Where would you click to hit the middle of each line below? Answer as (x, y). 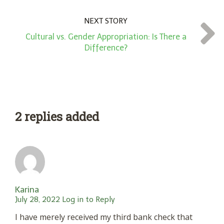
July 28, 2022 (37, 200)
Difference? (106, 48)
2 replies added (57, 117)
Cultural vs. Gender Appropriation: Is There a (106, 37)
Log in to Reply (88, 200)
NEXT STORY (106, 21)
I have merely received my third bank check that (104, 217)
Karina (27, 190)
